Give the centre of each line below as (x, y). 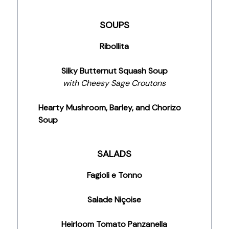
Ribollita (114, 46)
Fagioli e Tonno (114, 175)
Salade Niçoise (114, 200)
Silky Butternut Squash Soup (114, 71)
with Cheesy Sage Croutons (114, 83)
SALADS (114, 154)
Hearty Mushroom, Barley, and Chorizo (109, 108)
